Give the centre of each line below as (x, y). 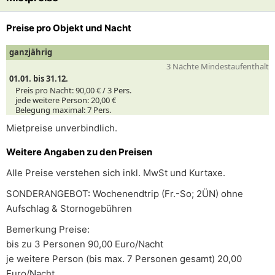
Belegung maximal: (51, 110)
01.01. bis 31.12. (39, 79)
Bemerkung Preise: (48, 229)
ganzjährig (31, 52)
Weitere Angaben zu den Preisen (79, 152)
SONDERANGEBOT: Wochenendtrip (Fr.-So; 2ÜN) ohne (125, 194)
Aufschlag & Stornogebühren (69, 208)
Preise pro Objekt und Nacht (69, 28)
